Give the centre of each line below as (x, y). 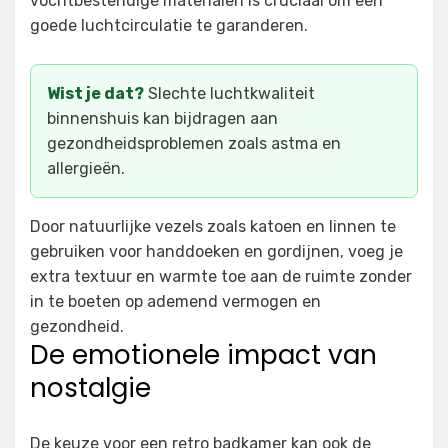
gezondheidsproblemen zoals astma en (194, 143)
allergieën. (86, 168)
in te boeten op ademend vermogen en (175, 301)
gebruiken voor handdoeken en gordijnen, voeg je (216, 251)
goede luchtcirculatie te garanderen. (169, 25)
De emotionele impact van (203, 354)
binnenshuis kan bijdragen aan (162, 118)
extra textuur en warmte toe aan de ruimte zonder (221, 276)
